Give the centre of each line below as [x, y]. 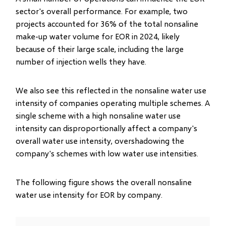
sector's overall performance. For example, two [102, 11]
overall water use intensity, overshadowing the [100, 140]
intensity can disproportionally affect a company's [107, 128]
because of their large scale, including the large [100, 49]
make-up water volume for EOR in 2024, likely [98, 36]
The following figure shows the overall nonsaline [104, 182]
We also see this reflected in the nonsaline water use [111, 90]
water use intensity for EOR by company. [89, 194]
